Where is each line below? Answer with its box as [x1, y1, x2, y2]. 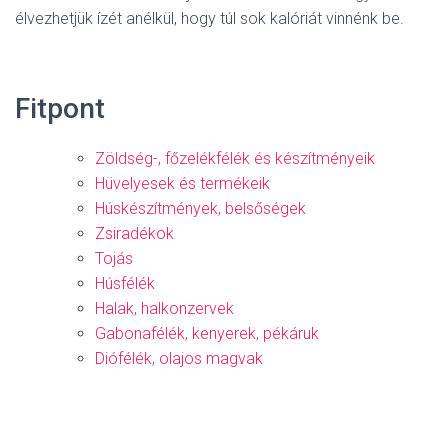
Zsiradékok [95, 224, 174, 243]
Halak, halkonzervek [95, 299, 234, 318]
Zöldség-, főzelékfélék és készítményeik [95, 149, 375, 168]
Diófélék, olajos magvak [95, 349, 263, 368]
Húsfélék [95, 274, 155, 293]
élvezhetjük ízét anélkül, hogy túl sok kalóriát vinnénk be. [15, 9, 404, 28]
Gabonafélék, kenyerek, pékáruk [95, 324, 319, 343]
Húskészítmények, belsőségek [95, 199, 306, 218]
